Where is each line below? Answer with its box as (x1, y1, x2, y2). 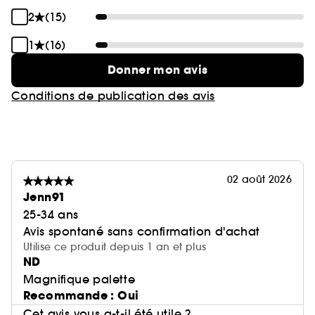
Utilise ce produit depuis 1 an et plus (23, 240, 207, 253)
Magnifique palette (23, 272, 136, 286)
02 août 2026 (226, 173, 292, 186)
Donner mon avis (107, 62, 208, 78)
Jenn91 (23, 189, 66, 205)
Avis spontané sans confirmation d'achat (23, 224, 260, 238)
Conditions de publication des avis (11, 89, 215, 103)
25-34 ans (23, 207, 79, 221)
